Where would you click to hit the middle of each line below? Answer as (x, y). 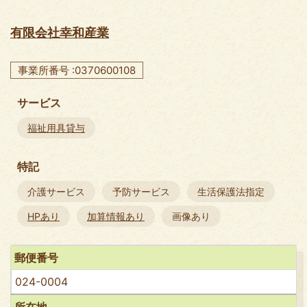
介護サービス (56, 191)
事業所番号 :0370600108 (77, 70)
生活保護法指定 (231, 191)
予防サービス (141, 191)
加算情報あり (116, 216)
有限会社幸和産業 (60, 32)
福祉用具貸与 (56, 127)
